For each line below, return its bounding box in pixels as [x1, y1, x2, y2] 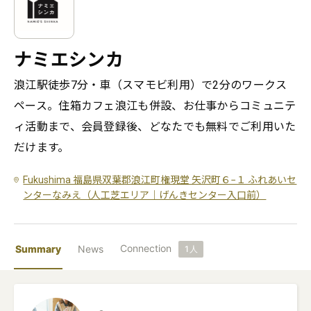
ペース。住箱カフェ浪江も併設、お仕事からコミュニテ [14, 99, 296, 112]
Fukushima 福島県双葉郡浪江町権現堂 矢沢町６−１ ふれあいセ [23, 174, 297, 185]
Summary [15, 243, 61, 255]
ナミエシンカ [14, 49, 124, 70]
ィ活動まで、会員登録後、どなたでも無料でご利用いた [14, 120, 296, 133]
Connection [120, 242, 171, 254]
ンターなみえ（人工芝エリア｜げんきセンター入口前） [23, 190, 267, 201]
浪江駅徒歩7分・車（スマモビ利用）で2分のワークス [14, 78, 287, 92]
